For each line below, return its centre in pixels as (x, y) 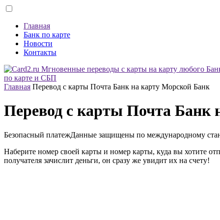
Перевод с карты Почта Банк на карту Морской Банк (121, 87)
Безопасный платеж (37, 135)
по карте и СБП (30, 78)
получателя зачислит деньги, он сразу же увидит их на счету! (107, 160)
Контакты (40, 52)
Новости (38, 43)
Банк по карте (47, 35)
